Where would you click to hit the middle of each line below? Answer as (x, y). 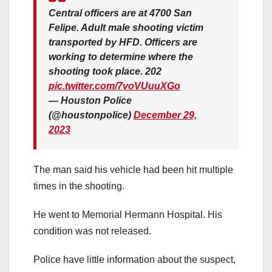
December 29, (165, 115)
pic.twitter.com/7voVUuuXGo (114, 86)
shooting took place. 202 (105, 72)
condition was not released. (92, 231)
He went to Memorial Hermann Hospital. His (128, 215)
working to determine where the (121, 57)
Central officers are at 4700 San (120, 13)
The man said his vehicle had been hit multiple (133, 170)
